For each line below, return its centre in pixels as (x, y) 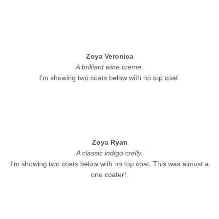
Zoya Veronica (109, 56)
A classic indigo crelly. (109, 153)
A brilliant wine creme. (109, 67)
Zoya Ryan (109, 142)
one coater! (109, 174)
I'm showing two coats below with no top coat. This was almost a (109, 164)
